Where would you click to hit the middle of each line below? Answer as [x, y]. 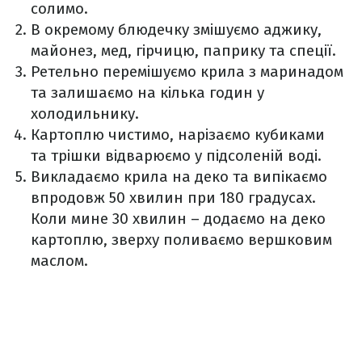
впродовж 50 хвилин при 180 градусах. [173, 197]
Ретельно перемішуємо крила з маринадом [187, 71]
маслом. [59, 260]
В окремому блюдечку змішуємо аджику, [176, 29]
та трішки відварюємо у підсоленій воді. [176, 155]
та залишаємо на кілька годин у [147, 92]
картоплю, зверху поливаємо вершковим [181, 239]
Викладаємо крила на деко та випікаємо [179, 176]
